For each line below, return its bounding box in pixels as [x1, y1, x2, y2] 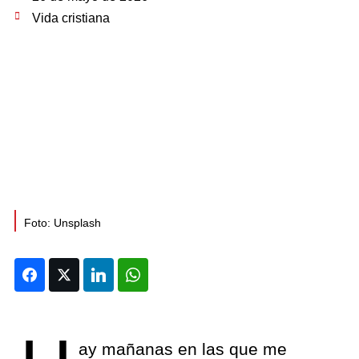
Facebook [45, 268, 97, 280]
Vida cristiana [32, 10, 110, 25]
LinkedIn [114, 268, 155, 280]
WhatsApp [148, 268, 204, 280]
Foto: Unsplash [24, 216, 101, 230]
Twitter [79, 268, 117, 280]
